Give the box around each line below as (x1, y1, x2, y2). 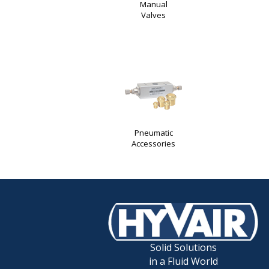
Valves (141, 10, 166, 20)
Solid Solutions (150, 240, 217, 254)
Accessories (131, 138, 176, 149)
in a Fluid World (148, 254, 218, 268)
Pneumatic (134, 127, 173, 138)
